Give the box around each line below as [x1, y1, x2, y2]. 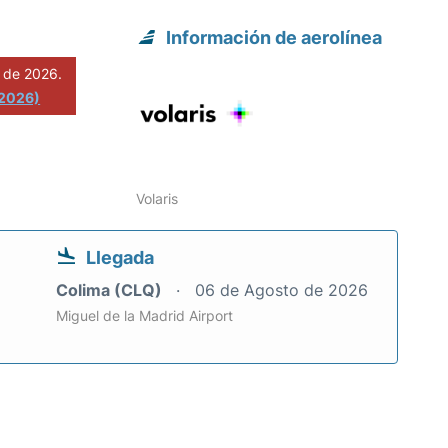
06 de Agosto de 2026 [195, 280, 368, 301]
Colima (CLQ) [56, 280, 166, 301]
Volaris [136, 190, 179, 208]
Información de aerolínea [166, 27, 383, 49]
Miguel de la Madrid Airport [56, 307, 233, 325]
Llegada [86, 247, 154, 269]
